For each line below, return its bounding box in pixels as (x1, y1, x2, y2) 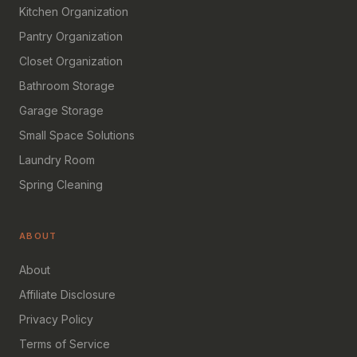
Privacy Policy (19, 312, 93, 326)
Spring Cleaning (19, 178, 103, 191)
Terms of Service (19, 337, 110, 351)
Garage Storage (19, 104, 104, 117)
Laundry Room (19, 153, 95, 167)
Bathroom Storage (19, 79, 115, 92)
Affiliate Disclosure (19, 288, 116, 301)
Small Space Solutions (19, 128, 135, 142)
